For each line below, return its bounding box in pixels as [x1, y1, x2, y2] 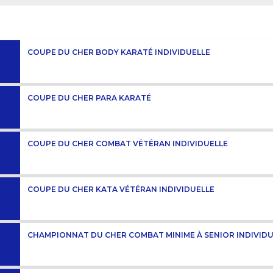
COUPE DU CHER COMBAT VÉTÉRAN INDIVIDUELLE [27, 139, 229, 149]
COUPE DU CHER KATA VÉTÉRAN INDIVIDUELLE [27, 185, 215, 194]
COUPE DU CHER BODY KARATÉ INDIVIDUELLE [27, 48, 211, 57]
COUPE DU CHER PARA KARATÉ [27, 93, 152, 103]
